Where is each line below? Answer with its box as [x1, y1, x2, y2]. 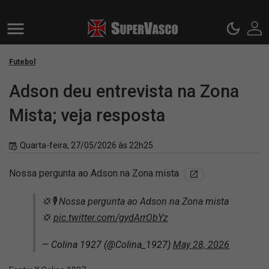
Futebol [9, 58, 35, 66]
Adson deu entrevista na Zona [9, 81, 239, 101]
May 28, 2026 [173, 239, 229, 250]
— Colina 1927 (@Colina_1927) [41, 239, 173, 250]
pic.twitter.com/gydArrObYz [53, 212, 168, 223]
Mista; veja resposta [9, 105, 165, 125]
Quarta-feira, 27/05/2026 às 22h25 [20, 141, 153, 150]
